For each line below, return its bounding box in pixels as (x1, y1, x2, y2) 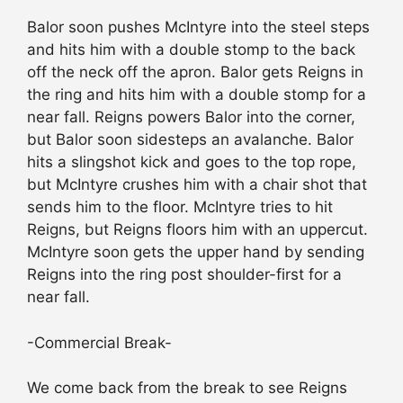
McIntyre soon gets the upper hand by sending (27, 243, 364, 262)
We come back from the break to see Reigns (27, 379, 347, 398)
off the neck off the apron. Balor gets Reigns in (27, 63, 363, 82)
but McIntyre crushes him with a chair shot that (27, 175, 367, 194)
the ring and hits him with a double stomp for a (27, 85, 366, 104)
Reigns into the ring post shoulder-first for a (27, 265, 342, 284)
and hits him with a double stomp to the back (27, 40, 355, 59)
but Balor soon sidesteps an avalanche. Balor (27, 130, 354, 149)
